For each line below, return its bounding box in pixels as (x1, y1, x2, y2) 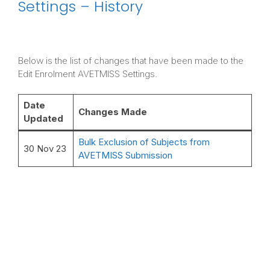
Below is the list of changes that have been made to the (18, 54, 243, 66)
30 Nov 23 (23, 143, 66, 155)
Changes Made (78, 106, 147, 118)
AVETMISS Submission (78, 149, 172, 162)
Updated (23, 113, 63, 125)
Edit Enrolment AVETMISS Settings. (18, 67, 157, 80)
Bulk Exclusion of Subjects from (78, 136, 210, 148)
